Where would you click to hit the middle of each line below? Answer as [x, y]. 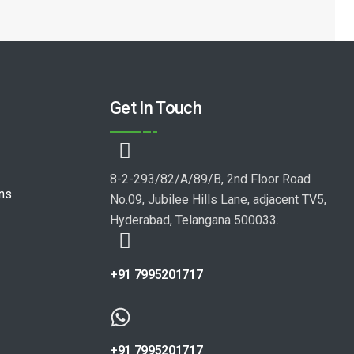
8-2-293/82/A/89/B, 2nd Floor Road [211, 179]
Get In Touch [156, 108]
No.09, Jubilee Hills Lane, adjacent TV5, [218, 200]
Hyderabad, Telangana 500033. [195, 220]
